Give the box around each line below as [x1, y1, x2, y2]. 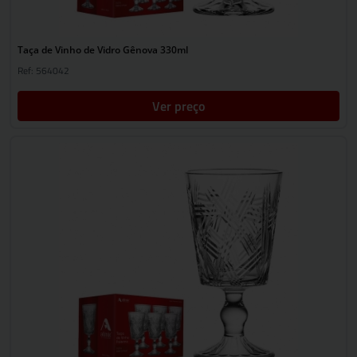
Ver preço [152, 96, 205, 116]
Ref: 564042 [18, 63, 69, 78]
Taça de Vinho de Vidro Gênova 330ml [18, 43, 188, 57]
